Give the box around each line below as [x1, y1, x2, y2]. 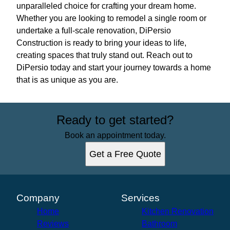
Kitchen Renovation [142, 206, 214, 216]
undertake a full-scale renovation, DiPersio [16, 26, 171, 35]
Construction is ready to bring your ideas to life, [16, 38, 186, 47]
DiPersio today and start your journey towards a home [16, 63, 211, 72]
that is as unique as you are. [16, 75, 118, 84]
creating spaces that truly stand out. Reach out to [16, 50, 193, 60]
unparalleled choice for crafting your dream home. [16, 1, 196, 10]
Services [121, 192, 160, 203]
